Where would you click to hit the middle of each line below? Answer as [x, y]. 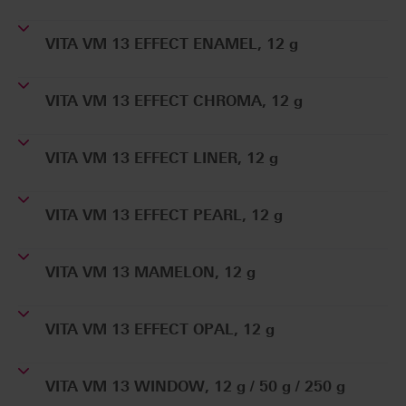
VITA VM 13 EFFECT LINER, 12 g [162, 159]
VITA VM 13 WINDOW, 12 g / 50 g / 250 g [195, 387]
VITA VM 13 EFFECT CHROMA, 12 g [174, 101]
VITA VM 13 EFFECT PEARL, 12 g [164, 216]
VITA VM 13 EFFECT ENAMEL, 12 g [172, 44]
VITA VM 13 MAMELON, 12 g [150, 273]
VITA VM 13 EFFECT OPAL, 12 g [160, 330]
